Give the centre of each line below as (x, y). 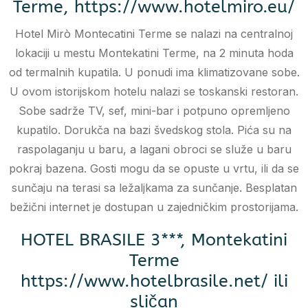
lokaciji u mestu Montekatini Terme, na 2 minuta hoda (154, 53)
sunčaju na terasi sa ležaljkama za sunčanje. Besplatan (154, 188)
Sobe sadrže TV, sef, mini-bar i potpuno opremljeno (154, 111)
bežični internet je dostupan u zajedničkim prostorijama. (154, 207)
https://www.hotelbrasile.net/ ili (154, 282)
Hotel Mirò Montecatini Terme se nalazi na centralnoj (154, 34)
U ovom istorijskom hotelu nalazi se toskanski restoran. (154, 92)
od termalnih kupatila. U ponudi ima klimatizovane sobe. (154, 73)
